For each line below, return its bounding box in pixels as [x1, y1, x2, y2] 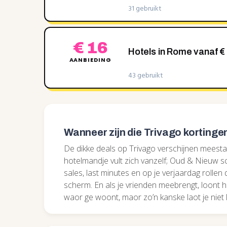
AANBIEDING [69, 55, 111, 64]
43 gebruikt [128, 70, 163, 82]
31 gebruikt [128, 3, 162, 15]
